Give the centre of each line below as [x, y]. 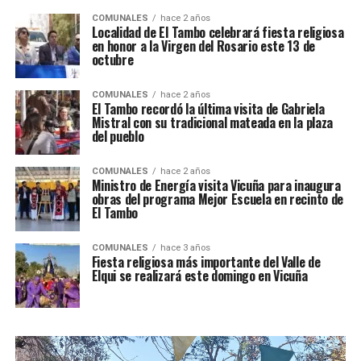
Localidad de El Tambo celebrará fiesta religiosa [218, 33]
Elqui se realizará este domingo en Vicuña [199, 276]
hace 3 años [185, 248]
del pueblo [118, 137]
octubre [112, 60]
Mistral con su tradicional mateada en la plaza [212, 123]
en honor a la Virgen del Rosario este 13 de [203, 46]
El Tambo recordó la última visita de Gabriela [208, 109]
